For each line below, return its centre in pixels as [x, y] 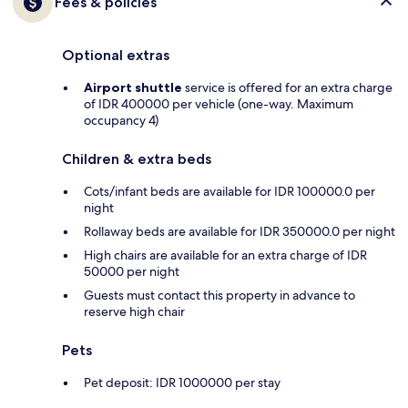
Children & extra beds [137, 159]
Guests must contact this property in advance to [219, 296]
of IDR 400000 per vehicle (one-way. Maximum [219, 104]
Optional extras [116, 56]
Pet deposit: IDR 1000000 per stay [182, 383]
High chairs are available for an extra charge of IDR [225, 255]
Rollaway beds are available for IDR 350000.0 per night [240, 232]
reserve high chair [134, 312]
